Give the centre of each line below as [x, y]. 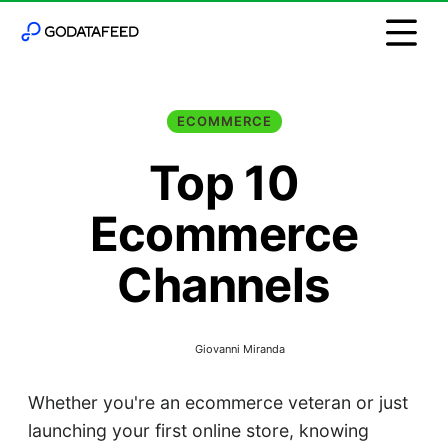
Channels [224, 284]
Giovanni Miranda [239, 348]
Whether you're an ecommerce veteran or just [217, 403]
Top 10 [224, 182]
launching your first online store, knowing [198, 431]
